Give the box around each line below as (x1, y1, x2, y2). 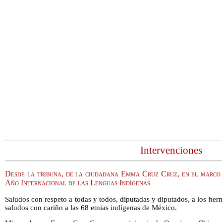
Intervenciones (140, 144, 202, 157)
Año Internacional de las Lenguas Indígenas (5, 178, 150, 187)
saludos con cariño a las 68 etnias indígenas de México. (5, 203, 177, 212)
